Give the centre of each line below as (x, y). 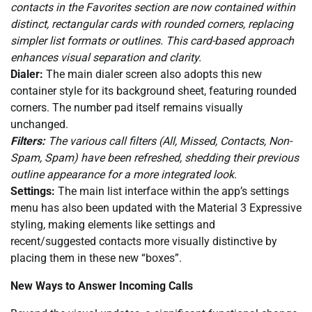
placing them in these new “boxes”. (96, 258)
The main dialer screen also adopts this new (153, 74)
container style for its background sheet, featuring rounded (154, 91)
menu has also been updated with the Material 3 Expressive (156, 208)
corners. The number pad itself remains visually (127, 107)
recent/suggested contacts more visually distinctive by (144, 241)
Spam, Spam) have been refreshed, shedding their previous (155, 157)
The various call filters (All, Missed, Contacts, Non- (169, 141)
